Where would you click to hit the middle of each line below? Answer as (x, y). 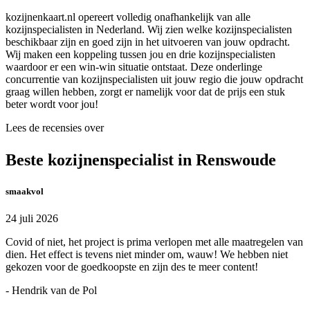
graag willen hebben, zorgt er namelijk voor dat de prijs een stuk (145, 92)
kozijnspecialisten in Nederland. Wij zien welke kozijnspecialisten (149, 30)
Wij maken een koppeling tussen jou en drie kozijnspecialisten (140, 55)
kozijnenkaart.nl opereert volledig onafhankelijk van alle (128, 17)
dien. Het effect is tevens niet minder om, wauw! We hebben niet (147, 255)
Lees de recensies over (55, 128)
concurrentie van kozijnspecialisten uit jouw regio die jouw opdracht (154, 80)
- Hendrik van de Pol (51, 291)
